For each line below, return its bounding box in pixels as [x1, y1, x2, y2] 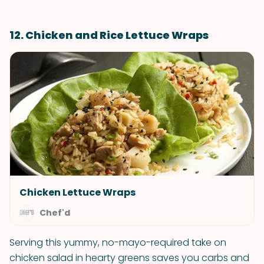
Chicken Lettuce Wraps [19, 186, 136, 199]
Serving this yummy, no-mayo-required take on [9, 236, 226, 249]
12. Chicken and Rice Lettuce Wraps [9, 28, 209, 42]
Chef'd [39, 207, 70, 219]
